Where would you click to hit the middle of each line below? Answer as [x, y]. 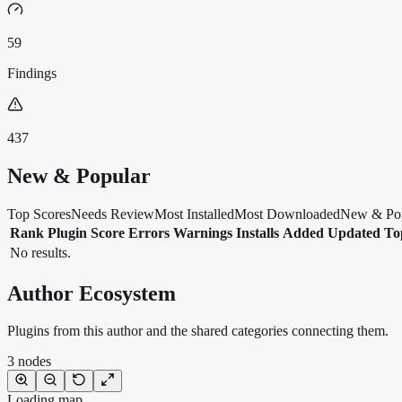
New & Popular [79, 175]
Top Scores [39, 214]
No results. [40, 252]
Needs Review [113, 214]
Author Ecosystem [92, 293]
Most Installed [194, 214]
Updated [354, 232]
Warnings [203, 232]
